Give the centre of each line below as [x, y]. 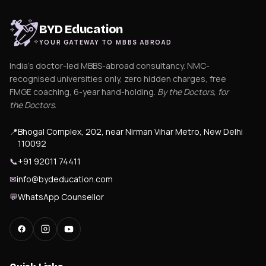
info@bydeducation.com [65, 179]
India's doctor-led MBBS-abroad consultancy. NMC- [110, 65]
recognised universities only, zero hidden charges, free [118, 78]
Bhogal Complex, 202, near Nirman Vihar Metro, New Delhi [130, 131]
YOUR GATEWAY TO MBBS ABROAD [106, 42]
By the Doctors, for [193, 91]
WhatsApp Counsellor [61, 197]
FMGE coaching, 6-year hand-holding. [83, 91]
